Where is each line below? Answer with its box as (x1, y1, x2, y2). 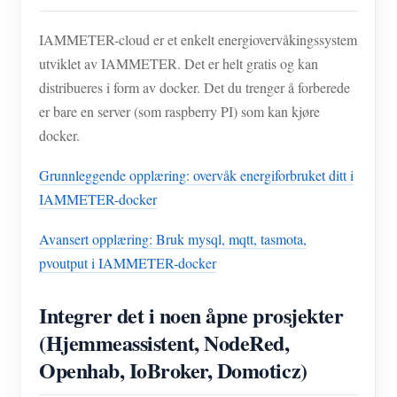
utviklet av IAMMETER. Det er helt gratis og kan (39, 53, 318, 73)
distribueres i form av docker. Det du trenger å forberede (39, 77, 350, 97)
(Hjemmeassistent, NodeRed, (39, 326, 290, 358)
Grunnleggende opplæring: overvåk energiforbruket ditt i (39, 165, 354, 184)
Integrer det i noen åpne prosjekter (39, 299, 344, 331)
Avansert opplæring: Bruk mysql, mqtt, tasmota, (39, 229, 307, 248)
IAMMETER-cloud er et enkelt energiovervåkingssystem (39, 29, 357, 49)
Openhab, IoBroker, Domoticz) (39, 354, 307, 385)
